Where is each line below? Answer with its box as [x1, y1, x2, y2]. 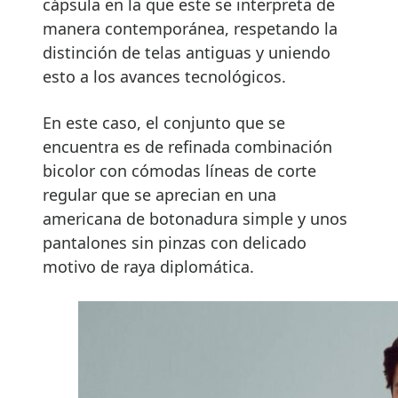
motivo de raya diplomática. [43, 255, 254, 277]
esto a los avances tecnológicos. [43, 65, 286, 87]
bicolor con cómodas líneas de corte [43, 159, 316, 181]
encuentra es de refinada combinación [43, 135, 332, 157]
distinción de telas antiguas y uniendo [43, 41, 330, 63]
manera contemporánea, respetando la [43, 17, 338, 39]
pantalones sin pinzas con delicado [43, 231, 306, 253]
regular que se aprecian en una [43, 183, 276, 205]
